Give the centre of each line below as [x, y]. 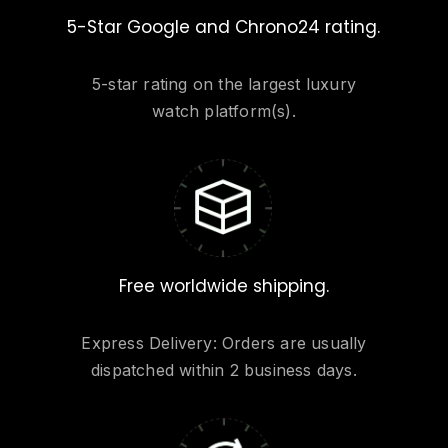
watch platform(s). [224, 111]
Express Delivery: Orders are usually [224, 343]
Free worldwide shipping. [223, 286]
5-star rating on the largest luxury [223, 84]
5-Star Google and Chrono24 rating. [224, 27]
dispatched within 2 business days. [224, 370]
